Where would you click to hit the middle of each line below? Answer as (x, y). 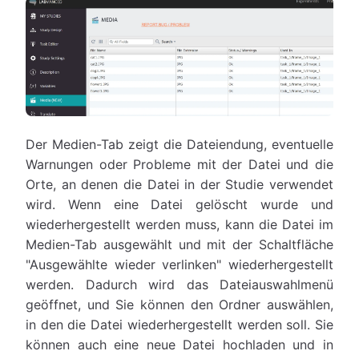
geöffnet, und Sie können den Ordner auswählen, (179, 304)
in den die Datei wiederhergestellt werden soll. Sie (179, 324)
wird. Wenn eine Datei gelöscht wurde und (179, 204)
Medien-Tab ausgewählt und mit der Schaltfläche (179, 244)
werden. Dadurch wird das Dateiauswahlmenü (179, 284)
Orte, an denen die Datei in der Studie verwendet (179, 184)
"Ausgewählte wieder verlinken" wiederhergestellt (179, 264)
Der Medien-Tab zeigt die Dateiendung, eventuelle (179, 144)
